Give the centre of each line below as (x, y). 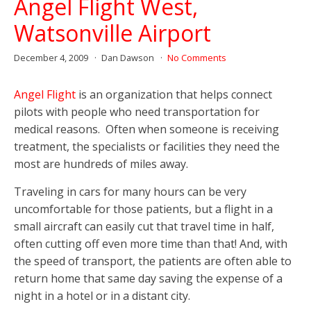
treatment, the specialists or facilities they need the (147, 146)
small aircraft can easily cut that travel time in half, (144, 226)
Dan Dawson (128, 57)
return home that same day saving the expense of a (148, 278)
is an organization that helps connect (174, 94)
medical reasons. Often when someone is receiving (146, 129)
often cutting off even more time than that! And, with (151, 243)
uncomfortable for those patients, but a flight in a (143, 209)
